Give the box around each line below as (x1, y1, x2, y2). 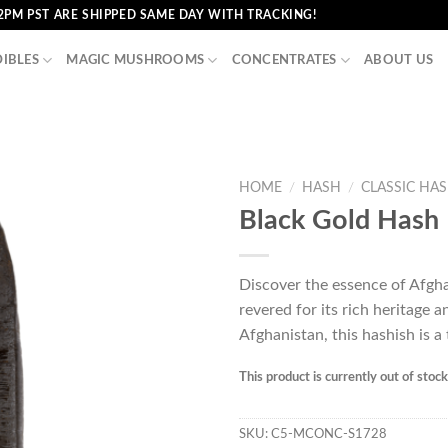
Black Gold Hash (239, 206, 439, 234)
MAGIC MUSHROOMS (66, 54, 205, 66)
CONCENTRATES (231, 54, 337, 66)
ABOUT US (364, 54, 434, 66)
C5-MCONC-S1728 (271, 428, 387, 441)
